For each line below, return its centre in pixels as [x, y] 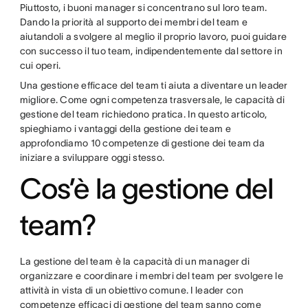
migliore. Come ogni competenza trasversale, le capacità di [152, 100]
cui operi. [41, 65]
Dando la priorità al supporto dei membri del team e [133, 22]
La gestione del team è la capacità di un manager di [134, 261]
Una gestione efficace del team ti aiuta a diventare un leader [154, 85]
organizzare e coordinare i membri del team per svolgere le [151, 276]
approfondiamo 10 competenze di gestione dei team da [142, 143]
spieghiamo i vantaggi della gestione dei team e [125, 129]
